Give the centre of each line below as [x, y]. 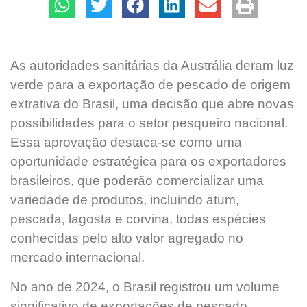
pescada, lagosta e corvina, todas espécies [138, 219]
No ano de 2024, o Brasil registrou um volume [145, 286]
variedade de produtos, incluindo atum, [125, 200]
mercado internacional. [77, 258]
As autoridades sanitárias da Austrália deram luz [152, 66]
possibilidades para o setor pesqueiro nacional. [149, 123]
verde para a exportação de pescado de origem [150, 85]
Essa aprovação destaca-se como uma [126, 143]
